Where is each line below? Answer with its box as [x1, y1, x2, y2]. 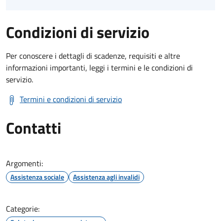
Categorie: [6, 202, 39, 215]
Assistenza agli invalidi [73, 171, 140, 182]
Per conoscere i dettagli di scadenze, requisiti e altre [6, 49, 180, 62]
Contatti [6, 115, 61, 140]
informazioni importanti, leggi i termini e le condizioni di [6, 61, 193, 74]
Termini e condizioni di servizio [20, 93, 122, 105]
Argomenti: [6, 157, 43, 169]
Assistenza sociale [10, 171, 64, 182]
